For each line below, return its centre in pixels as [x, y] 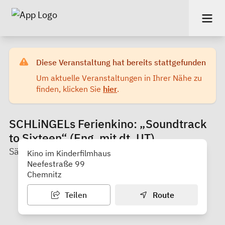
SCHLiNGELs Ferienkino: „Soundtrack [108, 124]
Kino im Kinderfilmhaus [69, 153]
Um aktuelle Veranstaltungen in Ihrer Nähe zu [119, 78]
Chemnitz [44, 174]
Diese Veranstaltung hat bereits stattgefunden [121, 62]
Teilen [75, 195]
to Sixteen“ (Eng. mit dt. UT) [82, 138]
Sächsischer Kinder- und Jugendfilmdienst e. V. [104, 151]
